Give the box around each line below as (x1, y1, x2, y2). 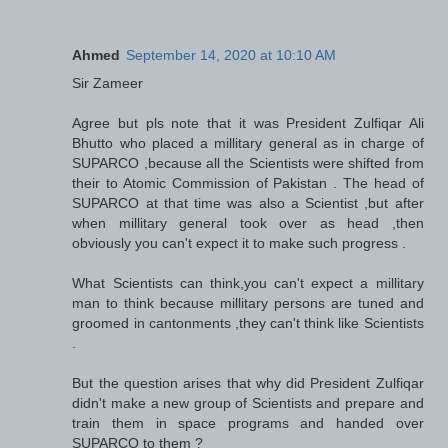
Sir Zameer (72, 75, 144, 92)
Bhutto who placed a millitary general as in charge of (72, 135, 424, 152)
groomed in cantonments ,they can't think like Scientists (72, 315, 424, 332)
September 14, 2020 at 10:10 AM (126, 47, 337, 64)
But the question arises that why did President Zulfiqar (72, 375, 424, 392)
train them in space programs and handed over (72, 415, 424, 432)
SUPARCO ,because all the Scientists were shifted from (72, 155, 424, 172)
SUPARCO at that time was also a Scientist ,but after (72, 195, 424, 212)
